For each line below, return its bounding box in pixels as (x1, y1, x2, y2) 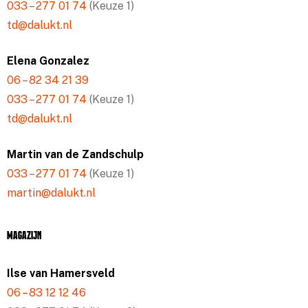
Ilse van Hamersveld (7, 267, 115, 280)
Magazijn (7, 231, 41, 242)
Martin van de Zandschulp (7, 148, 144, 161)
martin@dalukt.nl (7, 186, 96, 199)
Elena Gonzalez (7, 54, 89, 67)
